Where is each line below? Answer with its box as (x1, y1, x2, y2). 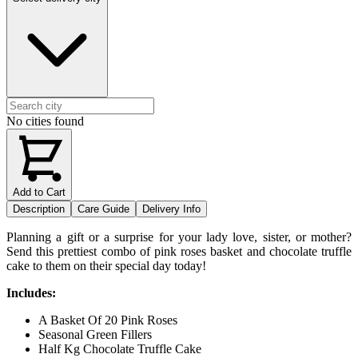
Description (13, 202, 65, 215)
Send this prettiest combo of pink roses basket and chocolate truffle (6, 244, 352, 258)
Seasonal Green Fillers (38, 327, 152, 341)
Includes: (6, 285, 56, 300)
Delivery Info (142, 202, 201, 215)
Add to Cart (13, 185, 66, 198)
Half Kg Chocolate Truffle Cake (38, 341, 201, 356)
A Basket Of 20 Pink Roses (38, 312, 177, 327)
